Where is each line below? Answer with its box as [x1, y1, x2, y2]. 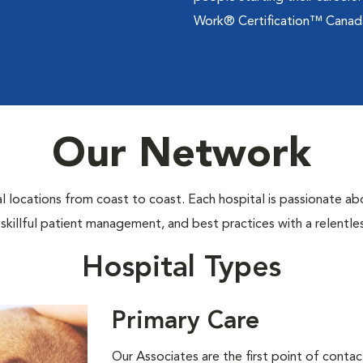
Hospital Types [82, 254, 281, 284]
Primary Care [112, 310, 260, 334]
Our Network [52, 135, 311, 176]
